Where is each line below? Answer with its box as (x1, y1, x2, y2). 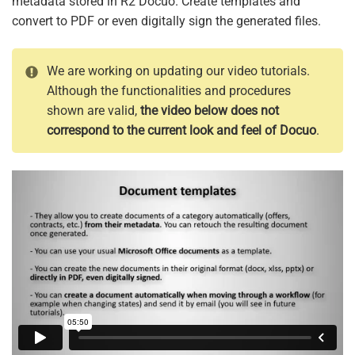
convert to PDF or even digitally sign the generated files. (12, 13, 321, 29)
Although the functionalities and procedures (47, 83, 291, 99)
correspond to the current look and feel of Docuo (47, 123, 316, 139)
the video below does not (140, 103, 279, 119)
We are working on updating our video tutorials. (47, 63, 310, 79)
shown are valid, (47, 103, 140, 119)
